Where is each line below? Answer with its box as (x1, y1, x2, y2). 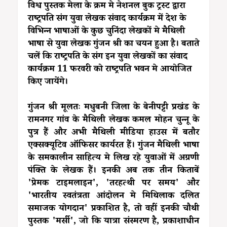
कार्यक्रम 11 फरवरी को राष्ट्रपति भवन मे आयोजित (28, 62, 192, 77)
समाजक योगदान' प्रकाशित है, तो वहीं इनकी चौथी (28, 202, 199, 216)
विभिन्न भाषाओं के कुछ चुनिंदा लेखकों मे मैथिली (28, 24, 185, 39)
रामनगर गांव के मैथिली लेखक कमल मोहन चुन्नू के (28, 113, 199, 128)
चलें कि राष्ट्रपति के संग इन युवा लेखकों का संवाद (28, 50, 187, 64)
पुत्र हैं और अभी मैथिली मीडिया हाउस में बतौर (28, 126, 199, 140)
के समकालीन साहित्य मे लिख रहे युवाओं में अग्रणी (28, 151, 199, 166)
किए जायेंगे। (28, 75, 68, 90)
